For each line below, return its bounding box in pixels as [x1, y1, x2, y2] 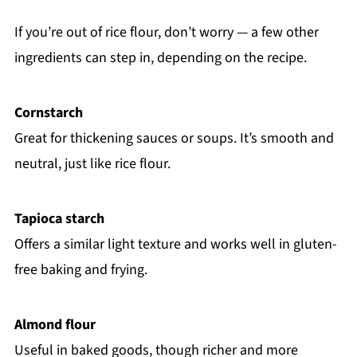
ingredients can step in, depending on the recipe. [14, 47, 307, 68]
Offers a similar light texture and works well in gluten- [14, 233, 337, 254]
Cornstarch [14, 102, 83, 123]
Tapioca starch [14, 208, 104, 229]
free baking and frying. [14, 259, 147, 280]
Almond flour [14, 314, 96, 335]
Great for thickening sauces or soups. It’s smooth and [14, 127, 334, 148]
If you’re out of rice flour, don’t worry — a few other [14, 22, 319, 42]
